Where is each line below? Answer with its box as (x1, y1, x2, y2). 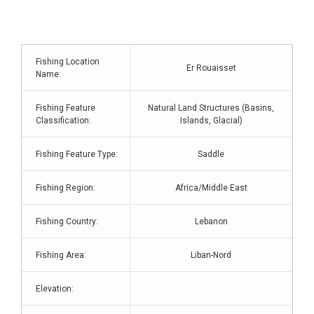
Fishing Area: (36, 250, 86, 260)
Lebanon (194, 217, 228, 226)
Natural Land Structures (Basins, (148, 103, 274, 113)
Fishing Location (36, 57, 100, 67)
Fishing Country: (36, 217, 98, 226)
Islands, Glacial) (179, 116, 243, 125)
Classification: (36, 116, 91, 125)
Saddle (198, 149, 224, 159)
